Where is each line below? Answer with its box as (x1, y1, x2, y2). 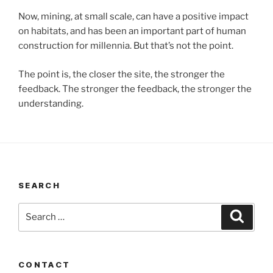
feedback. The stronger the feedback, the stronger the (18, 83, 252, 94)
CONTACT (18, 259, 71, 269)
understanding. (18, 97, 83, 109)
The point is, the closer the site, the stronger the (18, 68, 225, 80)
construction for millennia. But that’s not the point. (18, 40, 235, 52)
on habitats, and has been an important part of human (18, 26, 246, 37)
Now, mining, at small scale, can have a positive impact (18, 11, 249, 23)
